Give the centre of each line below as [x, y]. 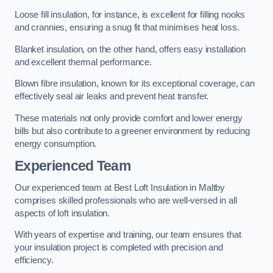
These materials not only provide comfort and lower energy [129, 118]
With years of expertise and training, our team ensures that [128, 235]
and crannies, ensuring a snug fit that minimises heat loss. [127, 28]
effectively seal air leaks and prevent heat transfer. [112, 97]
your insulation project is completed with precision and [119, 248]
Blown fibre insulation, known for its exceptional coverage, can [135, 84]
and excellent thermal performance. [83, 62]
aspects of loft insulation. [62, 213]
